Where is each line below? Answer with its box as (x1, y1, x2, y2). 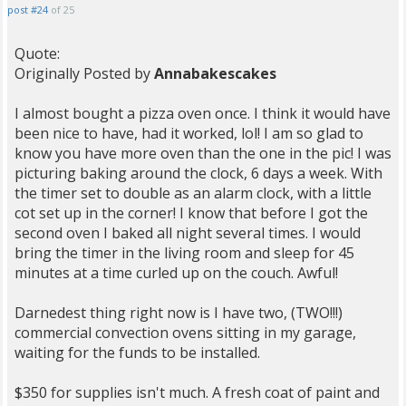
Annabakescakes (154, 63, 276, 83)
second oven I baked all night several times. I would (14, 223, 361, 243)
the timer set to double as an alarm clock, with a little (14, 183, 372, 203)
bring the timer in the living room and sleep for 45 (14, 243, 354, 263)
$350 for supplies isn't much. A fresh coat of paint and (14, 382, 380, 402)
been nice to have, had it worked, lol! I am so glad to (14, 123, 363, 143)
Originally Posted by (14, 63, 154, 83)
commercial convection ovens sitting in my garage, (14, 323, 356, 343)
